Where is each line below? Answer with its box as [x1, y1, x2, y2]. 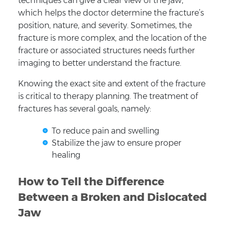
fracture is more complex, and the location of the [18, 33, 206, 43]
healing [51, 150, 80, 160]
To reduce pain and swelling [51, 126, 159, 136]
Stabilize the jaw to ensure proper [51, 138, 181, 148]
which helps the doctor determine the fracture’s [18, 8, 204, 18]
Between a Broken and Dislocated [18, 190, 207, 204]
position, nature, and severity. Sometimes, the [18, 20, 192, 30]
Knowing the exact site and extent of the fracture [18, 78, 205, 88]
